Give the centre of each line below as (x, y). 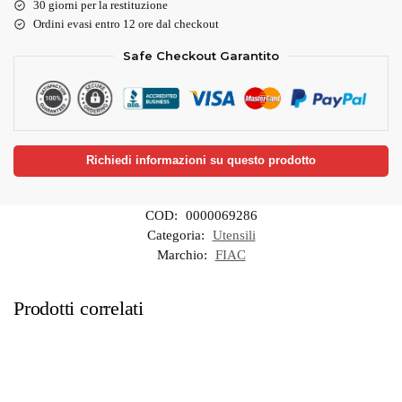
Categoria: (177, 235)
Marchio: (184, 254)
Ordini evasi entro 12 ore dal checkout (126, 23)
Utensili (234, 235)
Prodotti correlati (79, 308)
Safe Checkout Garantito (201, 55)
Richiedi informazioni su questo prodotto (201, 160)
